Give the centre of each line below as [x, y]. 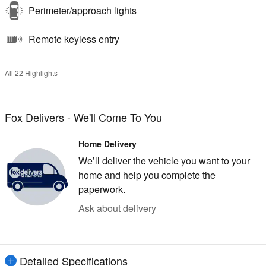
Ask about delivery [117, 208]
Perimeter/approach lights [83, 10]
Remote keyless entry [74, 39]
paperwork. [102, 189]
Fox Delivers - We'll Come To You [83, 117]
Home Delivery [107, 143]
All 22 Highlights [31, 72]
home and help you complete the [147, 175]
